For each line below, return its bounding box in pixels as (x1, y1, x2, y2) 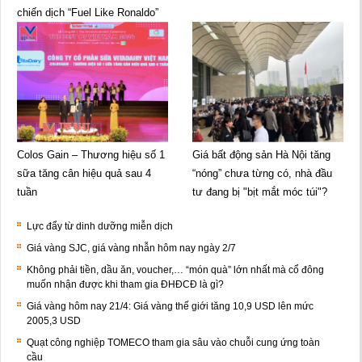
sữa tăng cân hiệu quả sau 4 (17, 166, 151, 179)
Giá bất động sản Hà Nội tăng (192, 148, 330, 161)
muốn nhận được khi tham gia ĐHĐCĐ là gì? (27, 278, 224, 290)
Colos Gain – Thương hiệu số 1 (17, 148, 165, 161)
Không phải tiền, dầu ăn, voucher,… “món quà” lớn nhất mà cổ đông (27, 263, 324, 276)
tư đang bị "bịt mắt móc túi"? (192, 185, 327, 198)
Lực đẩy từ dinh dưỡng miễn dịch (27, 220, 173, 232)
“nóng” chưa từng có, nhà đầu (192, 166, 332, 179)
